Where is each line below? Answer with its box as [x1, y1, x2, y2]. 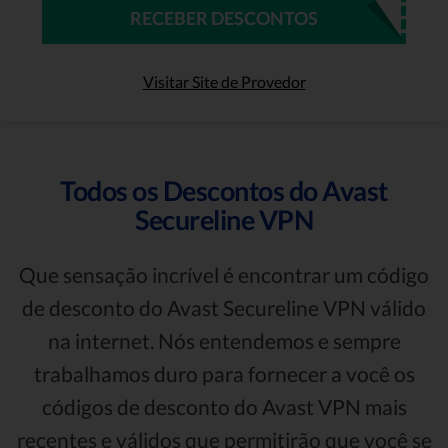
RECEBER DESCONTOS [130, 6, 318, 29]
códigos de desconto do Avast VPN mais [41, 393, 407, 419]
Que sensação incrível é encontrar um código [19, 261, 429, 287]
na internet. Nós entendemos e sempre [47, 327, 401, 353]
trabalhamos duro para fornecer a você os [33, 360, 415, 386]
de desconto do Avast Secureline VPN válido [22, 294, 426, 320]
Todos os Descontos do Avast [60, 173, 388, 207]
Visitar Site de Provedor [142, 71, 306, 91]
